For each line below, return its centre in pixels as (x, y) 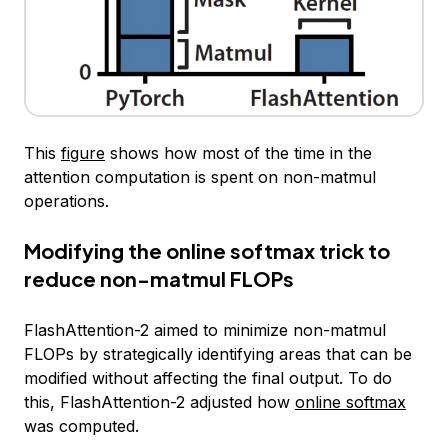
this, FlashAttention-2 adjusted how (159, 402)
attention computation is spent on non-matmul (200, 177)
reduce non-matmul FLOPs (159, 279)
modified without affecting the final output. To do (208, 378)
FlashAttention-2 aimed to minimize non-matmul (205, 330)
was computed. (81, 426)
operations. (66, 201)
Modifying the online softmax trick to (207, 251)
